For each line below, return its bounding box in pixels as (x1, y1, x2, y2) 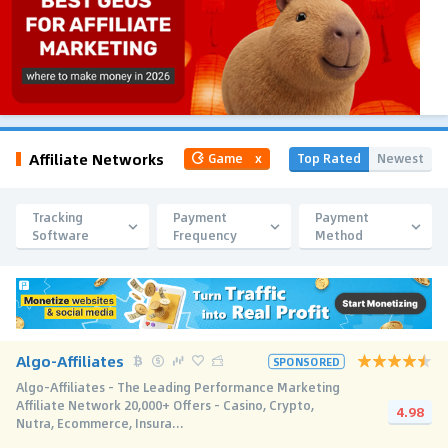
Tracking (32, 207, 83, 226)
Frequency (173, 225, 238, 244)
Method (314, 225, 363, 244)
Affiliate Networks (29, 148, 164, 171)
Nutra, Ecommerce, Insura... (16, 413, 184, 432)
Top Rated (297, 148, 361, 167)
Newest (377, 148, 424, 167)
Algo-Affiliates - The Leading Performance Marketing (16, 377, 340, 396)
